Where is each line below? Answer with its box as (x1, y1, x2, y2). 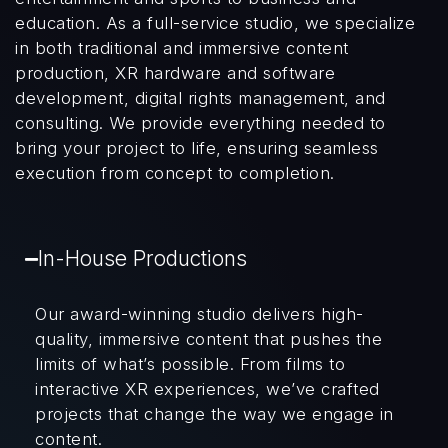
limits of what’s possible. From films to (35, 354, 345, 374)
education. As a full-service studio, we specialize (15, 13, 415, 33)
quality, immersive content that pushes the (35, 329, 382, 349)
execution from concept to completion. (15, 163, 335, 183)
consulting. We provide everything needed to (15, 113, 386, 133)
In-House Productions (38, 246, 247, 271)
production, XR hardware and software (15, 63, 335, 83)
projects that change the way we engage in (35, 404, 394, 424)
